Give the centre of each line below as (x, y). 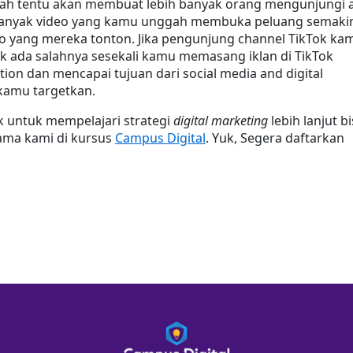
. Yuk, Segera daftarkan (275, 138)
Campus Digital (160, 138)
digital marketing (221, 121)
